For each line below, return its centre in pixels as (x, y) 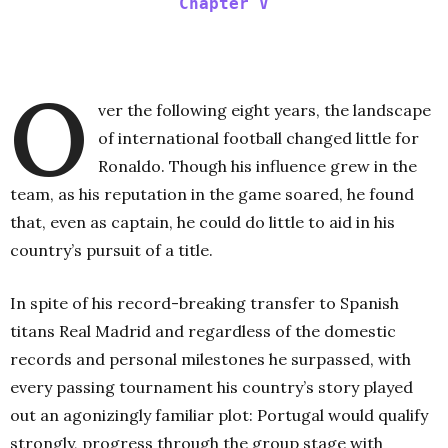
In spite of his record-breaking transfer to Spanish (204, 303)
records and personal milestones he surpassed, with (210, 359)
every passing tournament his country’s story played (211, 387)
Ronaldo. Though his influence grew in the (257, 166)
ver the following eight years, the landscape (264, 110)
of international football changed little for (258, 138)
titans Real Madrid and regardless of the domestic (203, 331)
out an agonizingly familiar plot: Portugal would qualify (219, 415)
